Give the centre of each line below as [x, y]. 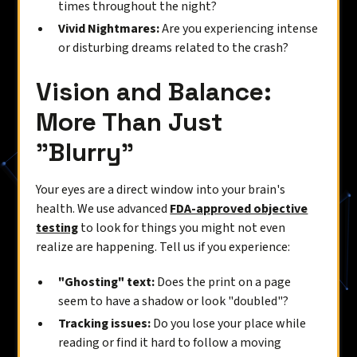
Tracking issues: [105, 324]
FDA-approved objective [239, 209]
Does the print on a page [223, 282]
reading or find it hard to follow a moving [170, 343]
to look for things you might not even [182, 228]
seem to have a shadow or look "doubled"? [174, 301]
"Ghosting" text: [107, 282]
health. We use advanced [103, 209]
